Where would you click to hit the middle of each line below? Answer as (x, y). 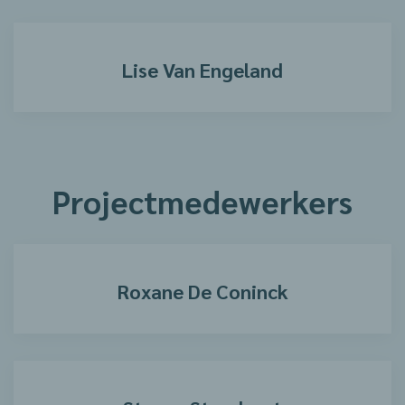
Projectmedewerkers (202, 201)
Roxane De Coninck (202, 291)
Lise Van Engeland (202, 70)
